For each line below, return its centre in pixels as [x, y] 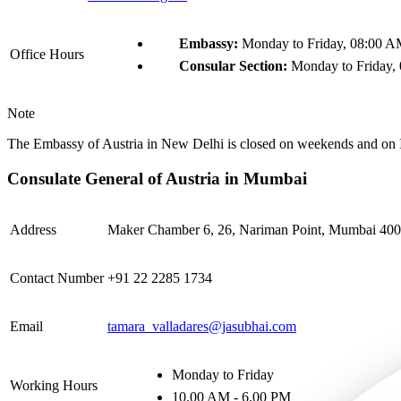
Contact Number [57, 278]
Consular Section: [235, 65]
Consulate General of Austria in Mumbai [157, 178]
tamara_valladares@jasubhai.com [202, 327]
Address [33, 230]
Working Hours [54, 386]
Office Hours [47, 54]
